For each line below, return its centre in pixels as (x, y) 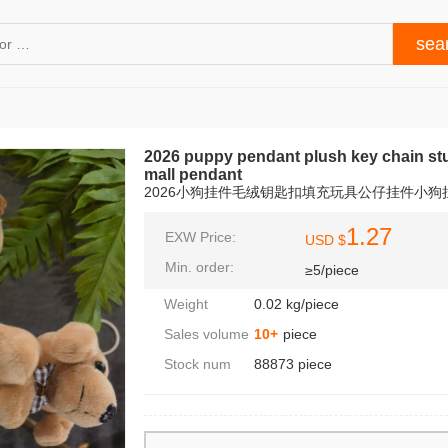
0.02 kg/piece (296, 304)
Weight (186, 304)
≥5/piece (332, 270)
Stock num (197, 364)
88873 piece (293, 364)
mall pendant (193, 174)
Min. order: (199, 267)
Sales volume (206, 334)
